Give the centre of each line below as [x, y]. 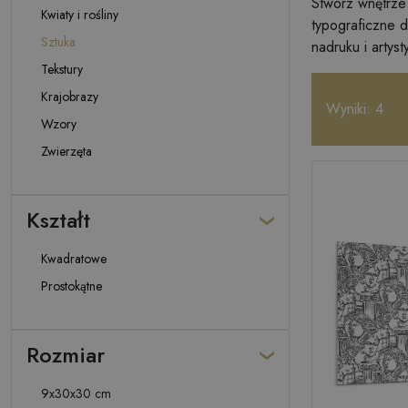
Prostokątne [71, 286]
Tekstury [62, 69]
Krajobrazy [70, 97]
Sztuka [58, 42]
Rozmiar [66, 355]
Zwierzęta [66, 151]
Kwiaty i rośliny [80, 15]
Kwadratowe [74, 259]
